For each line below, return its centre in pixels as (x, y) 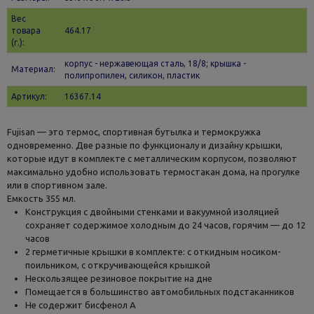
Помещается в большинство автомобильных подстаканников (159, 291)
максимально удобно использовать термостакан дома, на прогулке (153, 171)
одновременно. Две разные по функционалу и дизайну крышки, (144, 145)
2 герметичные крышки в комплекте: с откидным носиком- (153, 251)
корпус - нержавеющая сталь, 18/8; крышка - (156, 63)
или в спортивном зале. (57, 185)
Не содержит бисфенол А (80, 305)
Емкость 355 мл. (41, 198)
